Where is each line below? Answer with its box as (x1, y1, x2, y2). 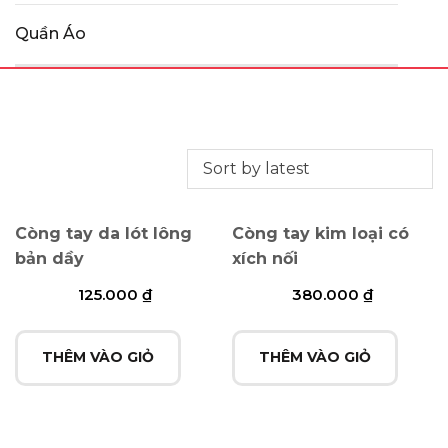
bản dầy (15, 249, 84, 268)
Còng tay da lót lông (15, 224, 192, 243)
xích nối (232, 249, 299, 268)
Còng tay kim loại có (232, 224, 410, 243)
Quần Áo (15, 24, 86, 43)
